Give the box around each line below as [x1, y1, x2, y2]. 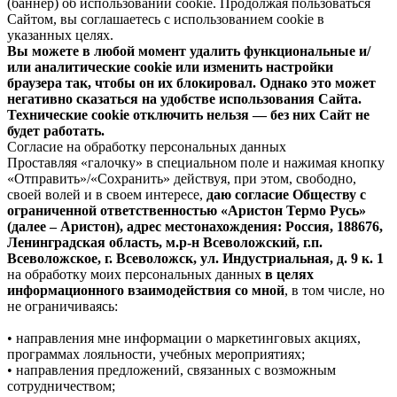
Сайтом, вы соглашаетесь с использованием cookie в [7, 11, 324, 27]
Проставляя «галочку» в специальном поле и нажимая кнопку [7, 154, 385, 170]
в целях [265, 266, 314, 282]
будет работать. [7, 122, 105, 138]
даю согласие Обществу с [206, 186, 366, 202]
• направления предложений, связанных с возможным [7, 362, 336, 378]
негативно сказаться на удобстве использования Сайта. [7, 90, 362, 106]
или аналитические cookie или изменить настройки [7, 58, 333, 74]
